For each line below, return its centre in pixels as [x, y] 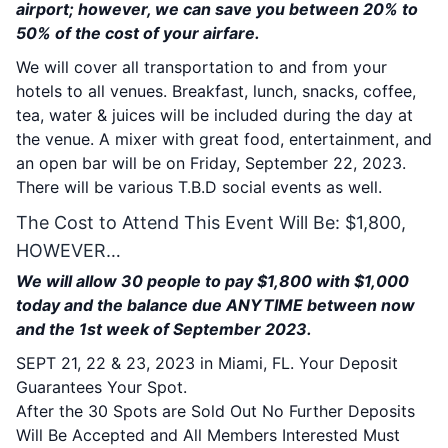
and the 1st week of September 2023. [164, 329]
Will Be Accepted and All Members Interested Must [208, 435]
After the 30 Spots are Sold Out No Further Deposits [215, 411]
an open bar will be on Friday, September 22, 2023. [211, 163]
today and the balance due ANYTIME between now [215, 305]
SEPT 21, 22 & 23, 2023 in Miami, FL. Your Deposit [207, 363]
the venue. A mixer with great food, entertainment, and [224, 139]
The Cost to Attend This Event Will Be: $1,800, [211, 222]
